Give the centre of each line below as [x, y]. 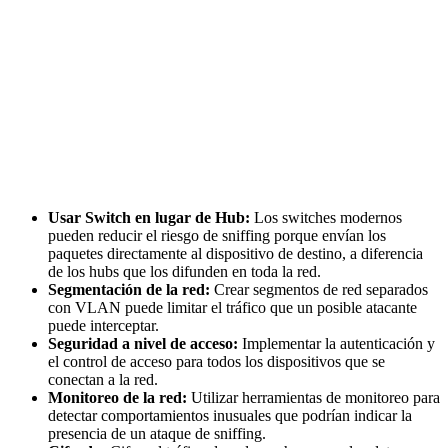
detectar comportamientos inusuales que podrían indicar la [230, 415]
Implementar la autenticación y [336, 343]
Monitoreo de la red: [117, 397]
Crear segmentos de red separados [319, 289]
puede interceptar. [103, 325]
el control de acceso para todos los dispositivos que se [216, 361]
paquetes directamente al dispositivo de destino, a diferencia [235, 253]
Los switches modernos [326, 217]
